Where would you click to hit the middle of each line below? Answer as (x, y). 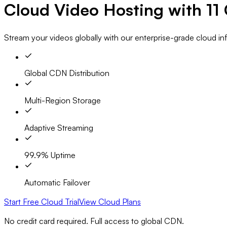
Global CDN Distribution (67, 73)
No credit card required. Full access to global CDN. (94, 221)
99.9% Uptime (50, 155)
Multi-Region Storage (63, 100)
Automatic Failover (57, 182)
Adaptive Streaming (59, 127)
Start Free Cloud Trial (42, 201)
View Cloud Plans (110, 201)
